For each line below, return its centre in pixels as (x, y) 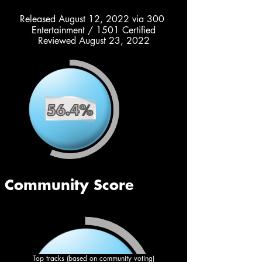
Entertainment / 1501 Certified (94, 30)
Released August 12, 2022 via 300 (94, 19)
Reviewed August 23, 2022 (94, 41)
